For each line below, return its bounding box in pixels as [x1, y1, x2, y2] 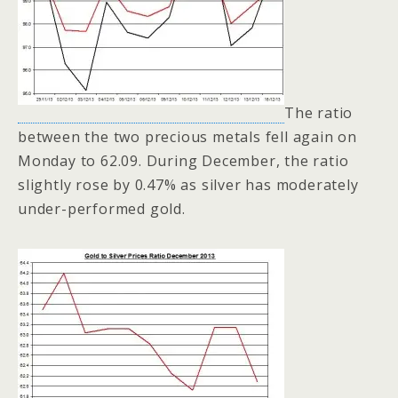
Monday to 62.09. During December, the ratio [18, 151, 349, 171]
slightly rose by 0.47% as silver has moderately [18, 175, 359, 195]
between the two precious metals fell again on [18, 127, 357, 147]
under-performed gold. [18, 199, 186, 219]
